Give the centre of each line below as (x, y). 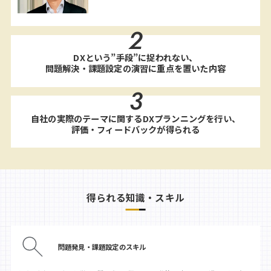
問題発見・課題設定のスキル (102, 247)
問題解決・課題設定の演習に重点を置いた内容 (135, 68)
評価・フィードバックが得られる (135, 129)
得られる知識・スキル (135, 198)
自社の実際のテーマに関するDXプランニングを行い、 (135, 118)
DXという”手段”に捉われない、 (135, 57)
